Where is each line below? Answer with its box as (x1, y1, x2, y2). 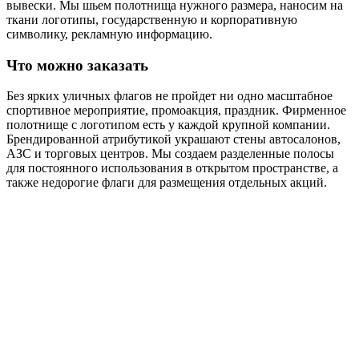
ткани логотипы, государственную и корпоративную (6, 12, 297, 26)
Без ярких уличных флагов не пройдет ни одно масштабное (6, 89, 333, 103)
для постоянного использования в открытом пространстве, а (6, 161, 338, 175)
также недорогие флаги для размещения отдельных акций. (6, 175, 327, 190)
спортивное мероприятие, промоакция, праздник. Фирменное (6, 103, 346, 118)
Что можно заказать (6, 56, 148, 74)
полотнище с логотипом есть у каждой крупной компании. (6, 118, 330, 132)
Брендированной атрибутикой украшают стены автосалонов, (6, 132, 341, 147)
